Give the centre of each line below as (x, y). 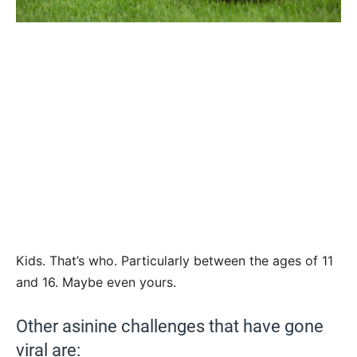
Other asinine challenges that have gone (170, 327)
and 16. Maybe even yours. (96, 282)
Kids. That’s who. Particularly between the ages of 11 (175, 261)
